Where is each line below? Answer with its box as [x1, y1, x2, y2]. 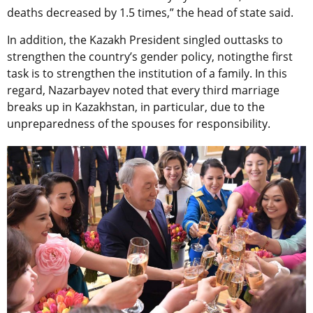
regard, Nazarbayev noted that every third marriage [7, 82, 279, 99]
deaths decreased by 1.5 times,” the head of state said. [7, 5, 293, 21]
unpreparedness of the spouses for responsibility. [7, 116, 270, 132]
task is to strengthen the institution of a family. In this [7, 66, 287, 82]
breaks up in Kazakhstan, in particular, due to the [7, 99, 265, 115]
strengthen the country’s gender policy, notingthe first [7, 49, 293, 65]
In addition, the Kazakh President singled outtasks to [7, 32, 283, 48]
